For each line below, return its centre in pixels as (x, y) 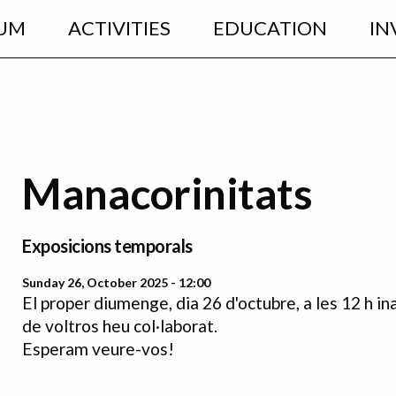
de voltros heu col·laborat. (122, 326)
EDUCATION (270, 28)
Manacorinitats (167, 193)
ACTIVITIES (119, 28)
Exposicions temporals (107, 246)
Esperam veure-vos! (98, 349)
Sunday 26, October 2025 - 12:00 (116, 283)
